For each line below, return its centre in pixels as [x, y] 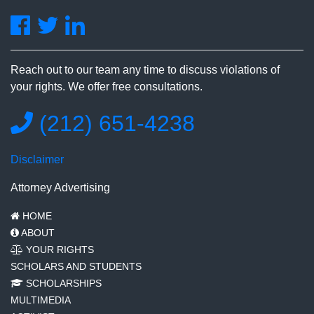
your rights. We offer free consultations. [107, 87]
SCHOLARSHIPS [62, 283]
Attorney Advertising [60, 187]
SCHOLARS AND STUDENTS [76, 266]
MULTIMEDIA [41, 300]
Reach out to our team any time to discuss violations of [145, 70]
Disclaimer [37, 159]
